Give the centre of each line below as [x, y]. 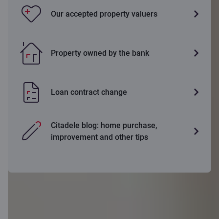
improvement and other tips [99, 137]
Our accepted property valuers [104, 14]
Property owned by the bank [100, 53]
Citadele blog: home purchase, [104, 126]
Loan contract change [89, 92]
